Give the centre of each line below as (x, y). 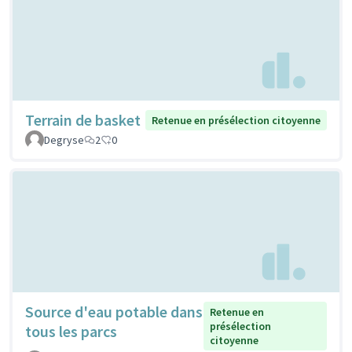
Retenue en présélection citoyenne (236, 121)
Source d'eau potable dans (114, 311)
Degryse (64, 140)
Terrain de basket (83, 120)
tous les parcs (71, 331)
